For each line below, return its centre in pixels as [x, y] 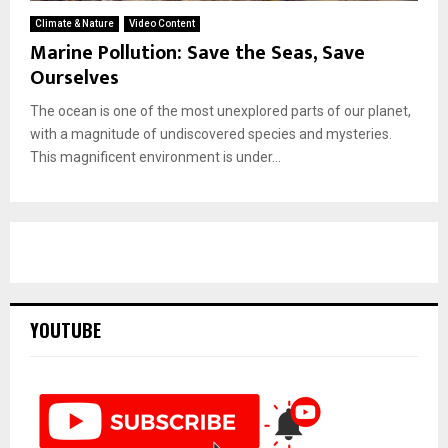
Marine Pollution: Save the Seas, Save [197, 52]
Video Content [162, 23]
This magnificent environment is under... [155, 156]
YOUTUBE [65, 329]
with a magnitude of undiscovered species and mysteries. [211, 133]
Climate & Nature [74, 23]
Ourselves [74, 77]
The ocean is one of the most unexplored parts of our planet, [220, 110]
